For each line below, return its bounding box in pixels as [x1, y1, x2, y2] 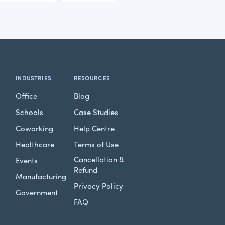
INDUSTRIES [15, 76, 51, 82]
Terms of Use [73, 141, 119, 149]
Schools [15, 109, 43, 117]
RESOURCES [73, 76, 110, 82]
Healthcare [15, 141, 54, 149]
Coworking [15, 125, 53, 133]
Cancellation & [73, 156, 124, 164]
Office [15, 93, 37, 101]
